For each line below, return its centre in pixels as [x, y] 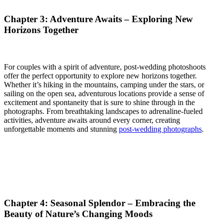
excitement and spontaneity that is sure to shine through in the [99, 102]
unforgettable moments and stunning [61, 129]
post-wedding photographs [160, 129]
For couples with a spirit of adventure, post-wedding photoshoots [105, 67]
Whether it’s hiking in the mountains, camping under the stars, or [104, 84]
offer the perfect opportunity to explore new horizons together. [100, 75]
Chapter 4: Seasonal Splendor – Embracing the [100, 203]
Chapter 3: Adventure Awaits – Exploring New [98, 19]
